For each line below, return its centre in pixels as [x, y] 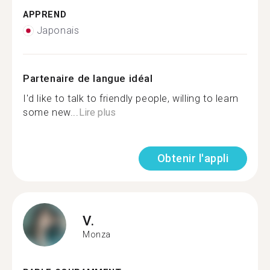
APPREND [45, 14]
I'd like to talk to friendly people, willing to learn [131, 99]
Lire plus [97, 112]
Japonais [58, 30]
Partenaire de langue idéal [88, 78]
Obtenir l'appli [193, 158]
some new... [51, 112]
